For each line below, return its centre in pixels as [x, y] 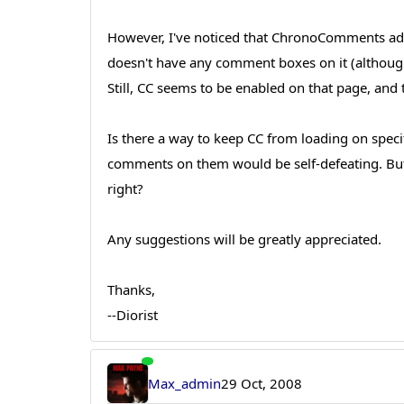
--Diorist [133, 315]
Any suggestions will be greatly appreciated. [245, 239]
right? [126, 189]
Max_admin [184, 383]
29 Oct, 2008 [261, 383]
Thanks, [132, 290]
